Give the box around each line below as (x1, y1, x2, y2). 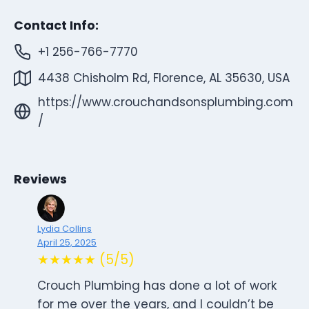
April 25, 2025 (37, 237, 97, 249)
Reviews (14, 171, 67, 188)
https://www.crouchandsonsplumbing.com (38, 93, 293, 110)
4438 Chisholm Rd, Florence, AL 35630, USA (38, 69, 290, 86)
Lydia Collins (37, 223, 92, 235)
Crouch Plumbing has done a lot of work (37, 277, 277, 295)
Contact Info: (14, 17, 99, 34)
